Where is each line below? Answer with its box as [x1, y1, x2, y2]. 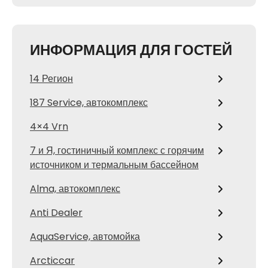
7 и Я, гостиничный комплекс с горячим [30, 144, 204, 157]
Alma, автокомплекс [30, 182, 120, 196]
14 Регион [30, 72, 73, 86]
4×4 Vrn [30, 120, 68, 133]
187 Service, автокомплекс [30, 96, 148, 109]
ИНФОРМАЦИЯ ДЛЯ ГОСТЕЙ [30, 40, 232, 60]
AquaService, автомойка [30, 230, 140, 243]
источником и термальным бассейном [30, 158, 199, 172]
